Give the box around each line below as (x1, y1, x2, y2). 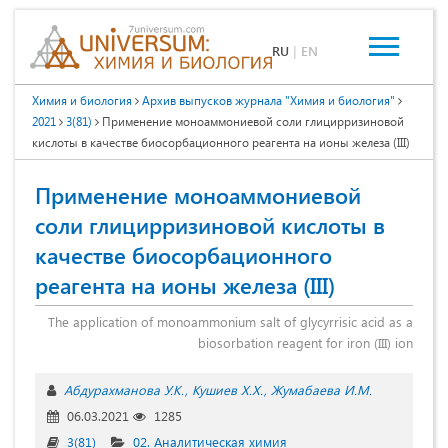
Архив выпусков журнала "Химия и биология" (142, 91, 395, 108)
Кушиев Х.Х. (192, 380, 263, 398)
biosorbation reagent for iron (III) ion (198, 333, 413, 351)
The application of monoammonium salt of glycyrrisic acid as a (48, 312, 413, 330)
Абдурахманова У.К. (64, 380, 184, 398)
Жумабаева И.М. (271, 380, 372, 398)
